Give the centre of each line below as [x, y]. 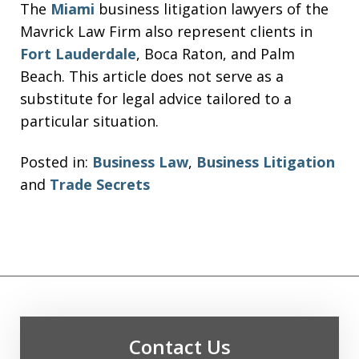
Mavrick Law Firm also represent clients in [166, 31]
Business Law [140, 161]
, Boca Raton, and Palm [216, 54]
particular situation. [89, 121]
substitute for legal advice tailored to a [156, 99]
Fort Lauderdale [78, 54]
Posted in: [54, 161]
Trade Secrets [100, 184]
